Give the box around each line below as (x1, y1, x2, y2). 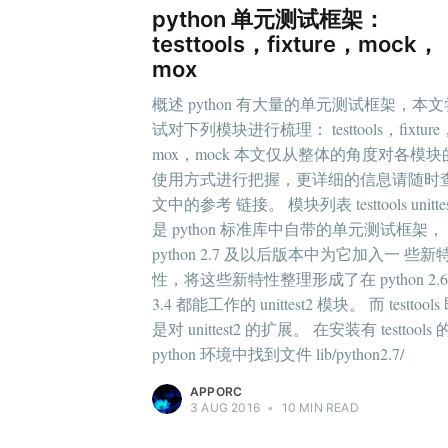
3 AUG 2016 (190, 399, 260, 415)
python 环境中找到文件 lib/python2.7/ (152, 342, 404, 364)
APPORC (190, 383, 243, 399)
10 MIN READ (278, 399, 359, 415)
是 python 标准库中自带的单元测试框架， (152, 217, 444, 239)
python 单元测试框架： (152, 6, 385, 33)
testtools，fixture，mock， (152, 31, 439, 58)
